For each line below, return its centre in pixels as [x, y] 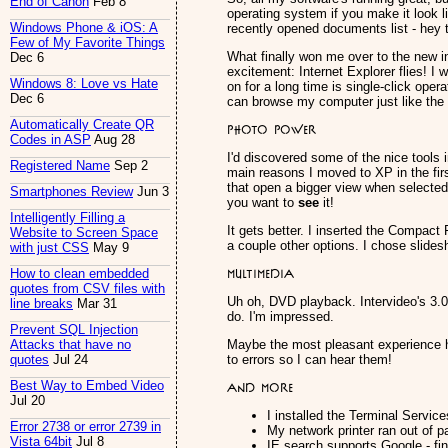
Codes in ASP [50, 140]
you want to [262, 202]
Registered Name [60, 166]
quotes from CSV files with [87, 289]
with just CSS [49, 248]
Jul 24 [68, 360]
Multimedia [260, 273]
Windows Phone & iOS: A [84, 28]
